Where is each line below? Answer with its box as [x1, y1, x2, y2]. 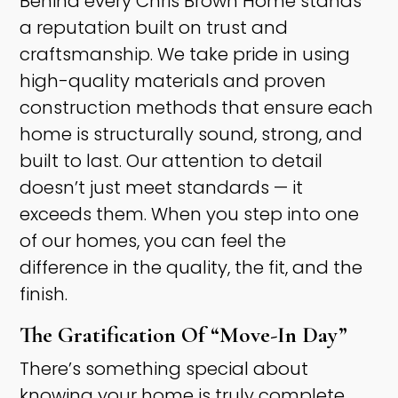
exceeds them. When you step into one [20, 202, 360, 227]
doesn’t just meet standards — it [20, 175, 304, 201]
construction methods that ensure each [20, 95, 374, 121]
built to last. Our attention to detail [20, 148, 323, 174]
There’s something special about [20, 356, 309, 382]
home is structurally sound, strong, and [20, 122, 363, 147]
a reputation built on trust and [20, 15, 289, 41]
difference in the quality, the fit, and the [20, 255, 363, 281]
